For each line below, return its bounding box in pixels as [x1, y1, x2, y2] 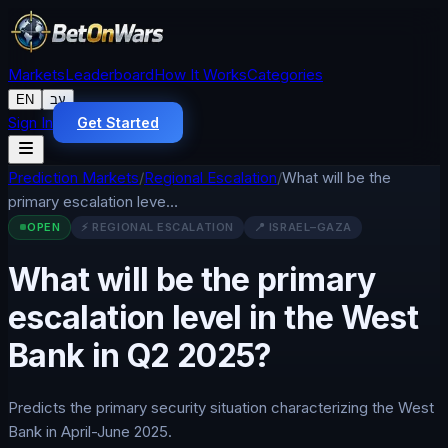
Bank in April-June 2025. [8, 422, 172, 442]
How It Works [154, 65, 247, 84]
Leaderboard [65, 65, 154, 84]
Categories [247, 65, 323, 84]
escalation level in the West [8, 297, 419, 337]
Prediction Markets [8, 168, 139, 187]
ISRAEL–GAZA [268, 220, 352, 234]
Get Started [77, 114, 159, 131]
